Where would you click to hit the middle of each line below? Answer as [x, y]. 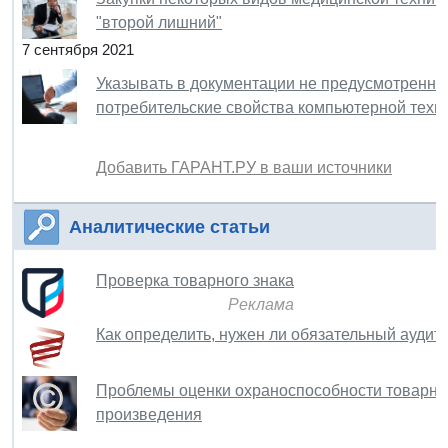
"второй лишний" [159, 22]
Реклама [261, 304]
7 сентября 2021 [78, 49]
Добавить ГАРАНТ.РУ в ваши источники [244, 167]
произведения [149, 414]
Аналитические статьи [169, 226]
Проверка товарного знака [195, 280]
